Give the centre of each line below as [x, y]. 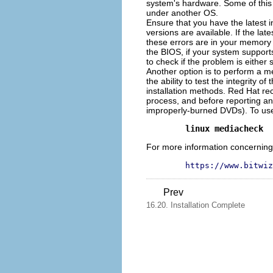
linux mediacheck [224, 128]
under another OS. [182, 12]
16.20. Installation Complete [196, 205]
